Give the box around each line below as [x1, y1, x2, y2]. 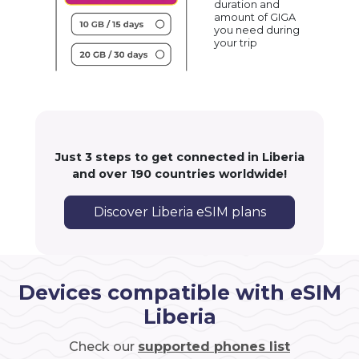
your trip [214, 36, 258, 49]
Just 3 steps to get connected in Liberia [54, 150, 305, 165]
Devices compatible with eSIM [18, 280, 341, 305]
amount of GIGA [214, 10, 296, 23]
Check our [69, 339, 138, 355]
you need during [214, 23, 301, 36]
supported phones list [138, 339, 290, 355]
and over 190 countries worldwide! [72, 167, 287, 182]
